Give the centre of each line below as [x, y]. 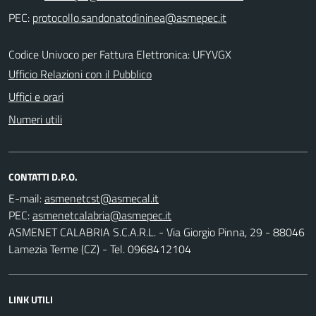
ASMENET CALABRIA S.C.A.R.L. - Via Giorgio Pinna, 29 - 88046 [157, 232]
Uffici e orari [36, 96]
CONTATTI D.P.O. [43, 176]
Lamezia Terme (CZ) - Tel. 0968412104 [100, 249]
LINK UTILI [31, 299]
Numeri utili [35, 119]
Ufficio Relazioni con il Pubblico [80, 74]
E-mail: [25, 198]
